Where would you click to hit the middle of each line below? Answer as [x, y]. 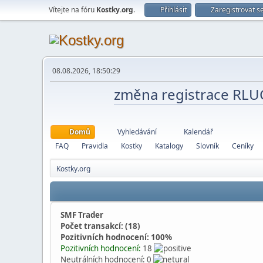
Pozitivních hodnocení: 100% [116, 237]
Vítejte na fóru [73, 10]
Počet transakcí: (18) [100, 226]
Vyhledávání [137, 132]
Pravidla [95, 146]
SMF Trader [82, 215]
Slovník [208, 146]
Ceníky [243, 146]
